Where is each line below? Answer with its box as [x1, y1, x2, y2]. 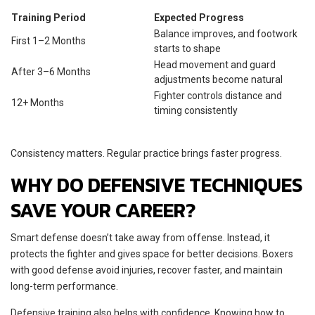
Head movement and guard [154, 58, 276, 70]
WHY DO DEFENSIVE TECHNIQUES [11, 169, 302, 200]
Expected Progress [154, 11, 244, 23]
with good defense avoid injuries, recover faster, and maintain [11, 264, 283, 276]
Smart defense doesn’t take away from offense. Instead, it [11, 231, 270, 243]
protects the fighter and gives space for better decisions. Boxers [11, 247, 293, 259]
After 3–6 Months [11, 65, 91, 77]
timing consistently [154, 104, 238, 116]
